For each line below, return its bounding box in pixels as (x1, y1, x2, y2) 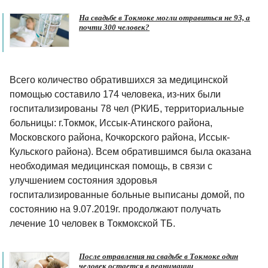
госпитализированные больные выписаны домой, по (10, 190, 245, 200)
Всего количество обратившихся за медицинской (10, 75, 228, 86)
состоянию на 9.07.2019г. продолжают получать (10, 204, 221, 215)
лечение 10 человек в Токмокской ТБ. (10, 218, 175, 229)
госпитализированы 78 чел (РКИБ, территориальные (10, 103, 244, 114)
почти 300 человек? (79, 23, 150, 32)
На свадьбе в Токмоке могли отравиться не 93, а (79, 13, 250, 23)
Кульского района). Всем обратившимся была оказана (10, 147, 251, 157)
